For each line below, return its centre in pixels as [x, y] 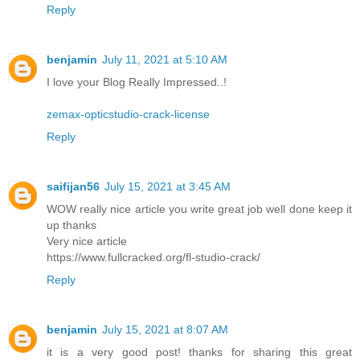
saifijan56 [73, 186]
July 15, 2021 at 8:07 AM [165, 329]
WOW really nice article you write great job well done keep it [199, 209]
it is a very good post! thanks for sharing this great [199, 352]
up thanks [72, 225]
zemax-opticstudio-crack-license [128, 114]
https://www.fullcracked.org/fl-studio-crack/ [153, 257]
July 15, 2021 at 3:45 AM [168, 186]
